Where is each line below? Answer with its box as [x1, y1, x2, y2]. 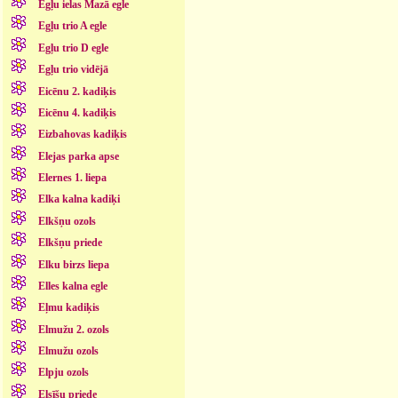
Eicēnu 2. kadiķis [37, 84, 116, 98]
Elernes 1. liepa [37, 171, 107, 185]
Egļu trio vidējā [37, 63, 108, 76]
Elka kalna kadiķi [37, 193, 120, 206]
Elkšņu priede [37, 236, 102, 250]
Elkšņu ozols [37, 214, 96, 227]
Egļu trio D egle [37, 41, 108, 54]
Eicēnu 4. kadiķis [37, 106, 116, 119]
